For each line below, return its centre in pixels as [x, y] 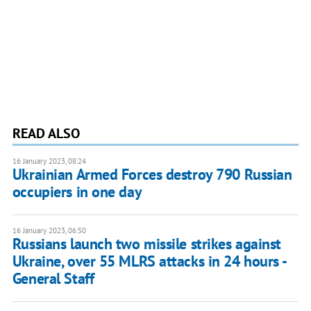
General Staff [53, 279]
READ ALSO [46, 134]
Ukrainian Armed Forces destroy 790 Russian [152, 175]
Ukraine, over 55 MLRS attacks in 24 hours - [149, 261]
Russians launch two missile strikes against [146, 244]
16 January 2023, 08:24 [49, 161]
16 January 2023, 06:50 [49, 231]
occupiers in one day [77, 192]
